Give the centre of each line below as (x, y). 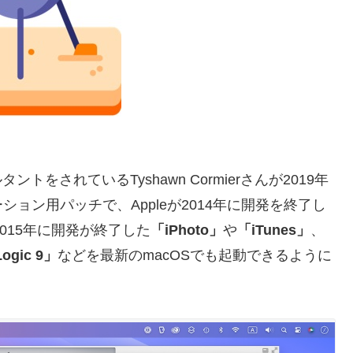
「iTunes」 (274, 230)
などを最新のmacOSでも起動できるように (195, 255)
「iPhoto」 (187, 230)
